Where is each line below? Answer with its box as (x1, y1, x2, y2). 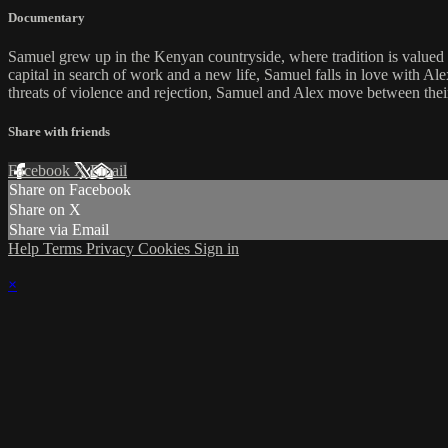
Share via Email (9, 221, 109, 239)
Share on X (9, 201, 81, 219)
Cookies (138, 240, 194, 258)
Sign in (194, 240, 239, 258)
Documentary (8, 9, 85, 25)
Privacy (86, 240, 138, 258)
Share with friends (8, 124, 110, 140)
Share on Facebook (9, 181, 131, 199)
